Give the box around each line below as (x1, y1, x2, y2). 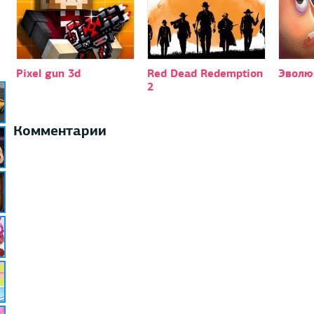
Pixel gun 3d (15, 65, 81, 81)
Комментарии (13, 121, 107, 139)
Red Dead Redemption (146, 65, 263, 81)
